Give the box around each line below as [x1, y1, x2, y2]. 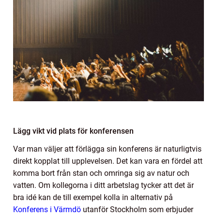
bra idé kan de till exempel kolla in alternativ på [13, 192, 173, 202]
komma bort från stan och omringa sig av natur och [13, 168, 189, 178]
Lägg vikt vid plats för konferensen [13, 126, 134, 136]
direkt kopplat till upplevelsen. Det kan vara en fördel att [13, 156, 202, 166]
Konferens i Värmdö [13, 204, 81, 214]
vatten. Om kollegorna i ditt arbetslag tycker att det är [13, 180, 194, 190]
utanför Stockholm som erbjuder [81, 204, 193, 214]
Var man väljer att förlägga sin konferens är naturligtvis [13, 144, 201, 154]
